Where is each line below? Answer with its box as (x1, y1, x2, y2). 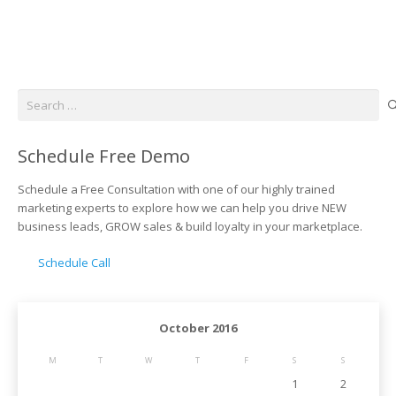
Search (16, 88, 55, 105)
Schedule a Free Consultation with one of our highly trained (17, 181, 335, 198)
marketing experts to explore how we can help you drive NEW (17, 200, 346, 217)
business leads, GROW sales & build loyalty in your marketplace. (17, 218, 362, 235)
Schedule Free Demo (17, 144, 190, 169)
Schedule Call (37, 255, 110, 271)
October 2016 (159, 320, 237, 337)
